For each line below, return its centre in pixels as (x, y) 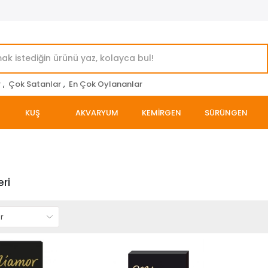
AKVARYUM (97, 112)
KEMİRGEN (162, 112)
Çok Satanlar (35, 84)
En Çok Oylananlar (106, 84)
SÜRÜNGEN (226, 112)
